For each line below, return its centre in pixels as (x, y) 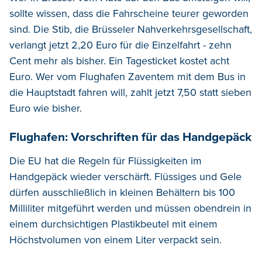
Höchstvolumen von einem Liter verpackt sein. (116, 239)
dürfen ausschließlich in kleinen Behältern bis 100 (122, 192)
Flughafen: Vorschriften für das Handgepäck (130, 137)
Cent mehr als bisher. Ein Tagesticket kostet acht (119, 61)
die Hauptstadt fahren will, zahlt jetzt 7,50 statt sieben (130, 92)
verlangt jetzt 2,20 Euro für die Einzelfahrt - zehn (120, 45)
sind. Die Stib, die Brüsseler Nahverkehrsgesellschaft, (131, 29)
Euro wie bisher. (46, 108)
